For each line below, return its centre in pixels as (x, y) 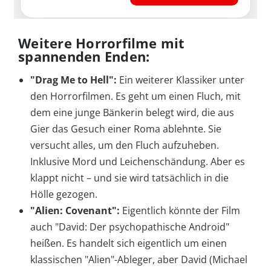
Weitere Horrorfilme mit (102, 43)
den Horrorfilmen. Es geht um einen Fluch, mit (135, 96)
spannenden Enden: (84, 57)
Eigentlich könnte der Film (180, 211)
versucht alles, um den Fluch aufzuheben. (125, 145)
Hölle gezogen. (64, 194)
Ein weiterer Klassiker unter (181, 80)
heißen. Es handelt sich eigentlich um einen (129, 243)
